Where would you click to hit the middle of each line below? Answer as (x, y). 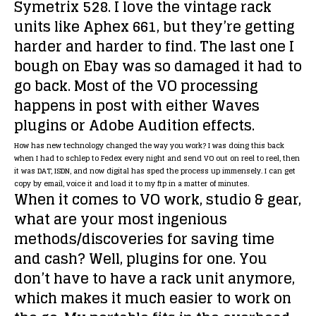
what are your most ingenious (121, 219)
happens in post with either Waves (137, 106)
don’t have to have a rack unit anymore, (154, 279)
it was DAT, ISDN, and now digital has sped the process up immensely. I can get (155, 171)
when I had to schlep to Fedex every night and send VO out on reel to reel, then (157, 158)
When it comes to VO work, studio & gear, (158, 200)
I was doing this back (245, 145)
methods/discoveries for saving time (144, 239)
